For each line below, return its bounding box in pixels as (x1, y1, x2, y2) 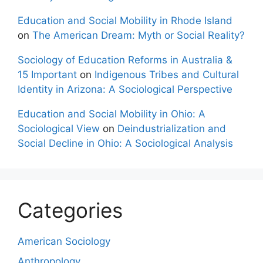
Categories (18, 198, 123, 223)
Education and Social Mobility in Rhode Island (18, 15, 232, 27)
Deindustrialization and (117, 123, 226, 135)
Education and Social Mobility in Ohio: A (18, 108, 205, 120)
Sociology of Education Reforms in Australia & (18, 54, 232, 66)
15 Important (18, 69, 77, 81)
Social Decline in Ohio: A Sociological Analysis (18, 137, 233, 150)
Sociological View (18, 123, 100, 135)
